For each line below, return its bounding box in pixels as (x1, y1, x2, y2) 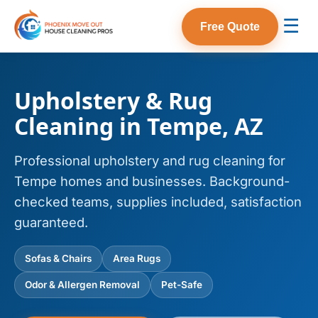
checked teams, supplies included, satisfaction (14, 194, 302, 209)
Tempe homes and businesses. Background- (14, 173, 290, 189)
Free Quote (200, 20, 260, 33)
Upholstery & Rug (14, 85, 212, 116)
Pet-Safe (161, 279, 202, 291)
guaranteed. (14, 214, 88, 230)
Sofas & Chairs (25, 253, 92, 265)
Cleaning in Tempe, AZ (14, 111, 263, 141)
